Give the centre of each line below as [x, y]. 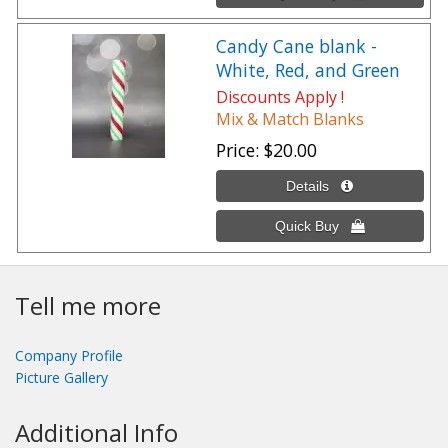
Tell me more [88, 306]
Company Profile [69, 356]
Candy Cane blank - [296, 46]
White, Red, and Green [308, 70]
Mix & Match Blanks [290, 119]
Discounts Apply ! [280, 97]
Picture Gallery [61, 378]
